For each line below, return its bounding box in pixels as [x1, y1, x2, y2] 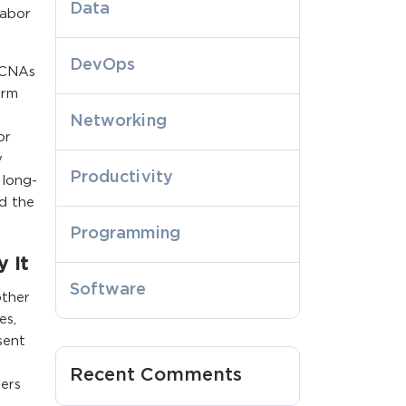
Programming [70, 226, 180, 241]
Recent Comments [70, 366, 242, 383]
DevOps [70, 57, 136, 72]
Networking [70, 113, 167, 129]
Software [70, 282, 147, 297]
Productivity [70, 169, 173, 185]
